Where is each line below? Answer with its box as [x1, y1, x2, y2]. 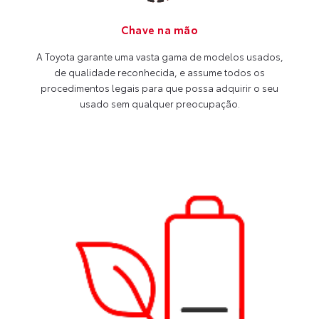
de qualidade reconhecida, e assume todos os [54, 66, 265, 79]
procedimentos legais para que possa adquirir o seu [41, 81, 278, 95]
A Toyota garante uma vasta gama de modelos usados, [36, 50, 283, 63]
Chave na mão [121, 21, 198, 38]
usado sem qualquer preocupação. [79, 97, 240, 110]
